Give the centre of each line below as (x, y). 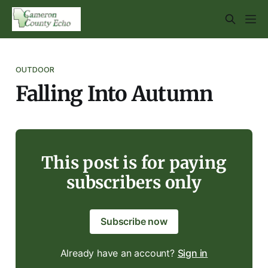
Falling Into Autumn (114, 93)
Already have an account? (119, 253)
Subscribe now (134, 221)
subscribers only (134, 182)
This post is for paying (134, 162)
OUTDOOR (35, 69)
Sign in (193, 253)
